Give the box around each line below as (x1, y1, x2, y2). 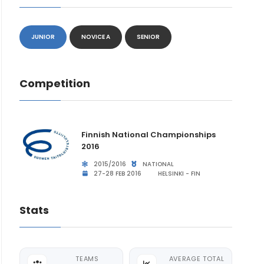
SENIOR (137, 32, 160, 41)
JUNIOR (31, 32, 55, 41)
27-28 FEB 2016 (91, 169, 141, 178)
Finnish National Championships (81, 129, 216, 140)
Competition (19, 76, 91, 91)
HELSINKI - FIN (156, 169, 201, 178)
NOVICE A (81, 32, 111, 41)
